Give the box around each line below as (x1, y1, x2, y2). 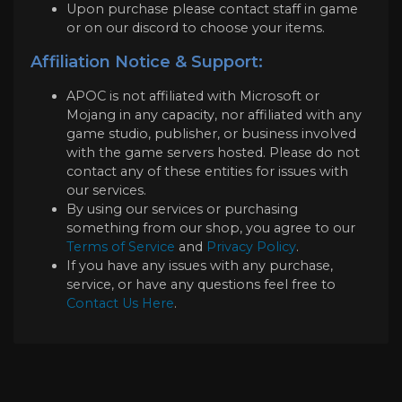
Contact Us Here (66, 295, 174, 312)
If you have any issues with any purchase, (66, 258, 333, 275)
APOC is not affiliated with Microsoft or (66, 88, 319, 105)
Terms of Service (66, 239, 175, 256)
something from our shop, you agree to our (66, 220, 355, 237)
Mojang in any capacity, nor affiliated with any (66, 107, 362, 124)
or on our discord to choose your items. (66, 19, 325, 36)
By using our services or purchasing (66, 201, 298, 218)
